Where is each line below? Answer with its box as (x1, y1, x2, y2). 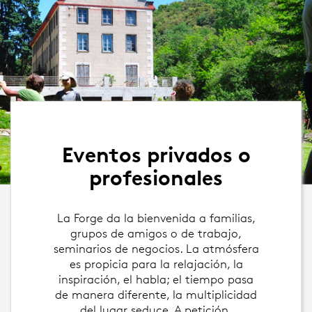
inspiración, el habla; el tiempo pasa (58, 272, 253, 286)
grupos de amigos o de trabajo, (70, 226, 242, 240)
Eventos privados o (61, 142, 251, 168)
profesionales (89, 165, 223, 191)
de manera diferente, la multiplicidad (55, 288, 257, 302)
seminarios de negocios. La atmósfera (53, 242, 259, 256)
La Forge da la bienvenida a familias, (56, 211, 256, 225)
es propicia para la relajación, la (69, 257, 243, 271)
